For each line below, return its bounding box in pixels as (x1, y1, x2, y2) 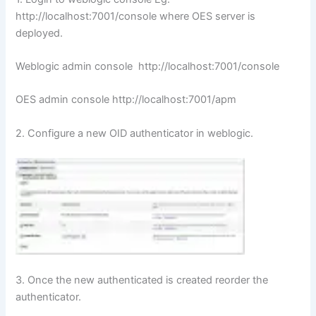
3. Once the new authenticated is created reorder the (16, 273, 269, 286)
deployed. (16, 26, 63, 39)
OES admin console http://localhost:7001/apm (16, 93, 237, 107)
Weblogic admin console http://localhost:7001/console (16, 60, 280, 73)
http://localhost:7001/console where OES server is (16, 9, 256, 23)
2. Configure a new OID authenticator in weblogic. (16, 126, 254, 140)
